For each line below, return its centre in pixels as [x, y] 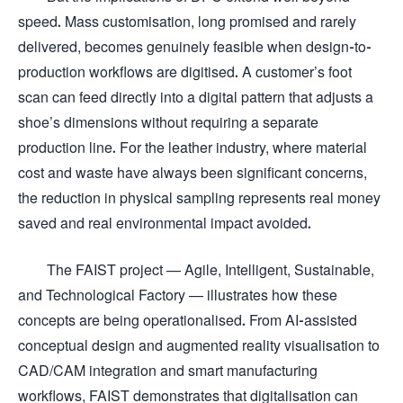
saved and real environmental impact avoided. [165, 223]
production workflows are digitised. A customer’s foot [185, 72]
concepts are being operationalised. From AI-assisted [188, 320]
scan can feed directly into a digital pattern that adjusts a [196, 97]
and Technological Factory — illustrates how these [178, 295]
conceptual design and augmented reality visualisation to [199, 345]
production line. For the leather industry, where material [193, 147]
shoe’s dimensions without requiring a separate [168, 122]
